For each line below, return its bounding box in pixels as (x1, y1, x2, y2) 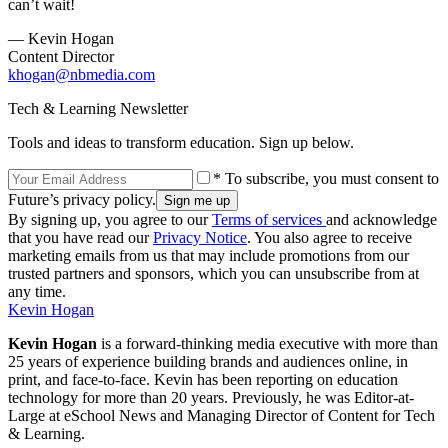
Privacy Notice (153, 229, 247, 247)
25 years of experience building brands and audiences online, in (8, 353, 408, 371)
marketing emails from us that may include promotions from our (8, 247, 409, 265)
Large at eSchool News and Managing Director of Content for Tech (8, 407, 435, 425)
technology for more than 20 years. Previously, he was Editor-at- (8, 389, 414, 407)
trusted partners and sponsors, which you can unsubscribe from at (8, 265, 419, 283)
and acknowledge (326, 211, 437, 229)
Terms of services (212, 211, 326, 229)
